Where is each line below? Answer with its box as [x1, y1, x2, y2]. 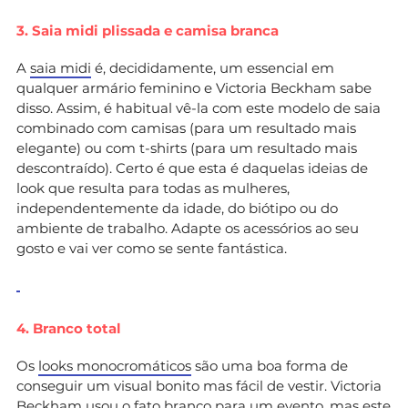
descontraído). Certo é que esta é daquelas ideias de [16, 158, 368, 177]
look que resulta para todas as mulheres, [16, 178, 290, 197]
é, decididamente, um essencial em [91, 58, 334, 76]
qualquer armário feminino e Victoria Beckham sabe [16, 78, 372, 97]
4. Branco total [16, 319, 121, 337]
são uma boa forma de [191, 356, 348, 374]
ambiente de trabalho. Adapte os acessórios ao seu [16, 219, 359, 237]
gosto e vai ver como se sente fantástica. [16, 239, 287, 257]
